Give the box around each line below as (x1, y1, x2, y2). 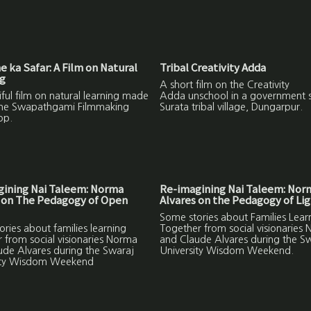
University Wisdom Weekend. (159, 245, 294, 255)
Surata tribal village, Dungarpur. (159, 101, 303, 112)
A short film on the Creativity (159, 79, 289, 90)
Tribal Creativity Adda (159, 60, 266, 75)
